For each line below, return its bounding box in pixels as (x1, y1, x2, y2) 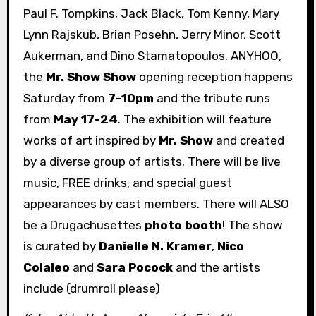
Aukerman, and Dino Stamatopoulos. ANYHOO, (23, 48, 281, 63)
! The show (221, 217, 283, 232)
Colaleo (23, 260, 70, 274)
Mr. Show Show (45, 69, 136, 84)
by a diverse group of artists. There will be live (23, 154, 281, 169)
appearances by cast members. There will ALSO (23, 196, 289, 211)
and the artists (172, 260, 260, 274)
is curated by (23, 238, 99, 253)
